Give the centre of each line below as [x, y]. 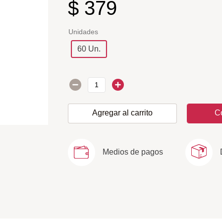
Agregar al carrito [122, 113]
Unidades [83, 32]
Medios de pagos [133, 152]
